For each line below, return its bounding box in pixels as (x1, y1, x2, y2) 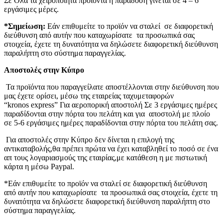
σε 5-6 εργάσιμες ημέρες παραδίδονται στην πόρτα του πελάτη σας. (4, 118, 218, 127)
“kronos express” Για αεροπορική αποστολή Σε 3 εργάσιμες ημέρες (4, 100, 217, 109)
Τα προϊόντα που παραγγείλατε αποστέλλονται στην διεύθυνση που (4, 82, 219, 91)
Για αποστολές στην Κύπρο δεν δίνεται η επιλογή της (4, 135, 174, 144)
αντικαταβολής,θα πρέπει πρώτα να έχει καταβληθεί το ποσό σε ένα (4, 144, 218, 153)
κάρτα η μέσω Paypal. (4, 162, 74, 171)
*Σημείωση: (4, 21, 45, 30)
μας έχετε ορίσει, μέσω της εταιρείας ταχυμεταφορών (4, 91, 174, 100)
